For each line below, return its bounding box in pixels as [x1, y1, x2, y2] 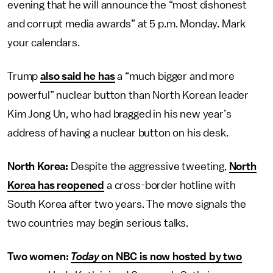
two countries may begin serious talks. [7, 218, 188, 229]
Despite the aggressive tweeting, [70, 161, 229, 172]
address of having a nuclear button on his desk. [7, 127, 229, 138]
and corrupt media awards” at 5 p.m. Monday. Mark [7, 18, 246, 29]
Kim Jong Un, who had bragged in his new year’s [7, 108, 232, 119]
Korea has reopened [7, 180, 105, 191]
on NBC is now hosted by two [101, 251, 242, 262]
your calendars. [7, 37, 80, 48]
